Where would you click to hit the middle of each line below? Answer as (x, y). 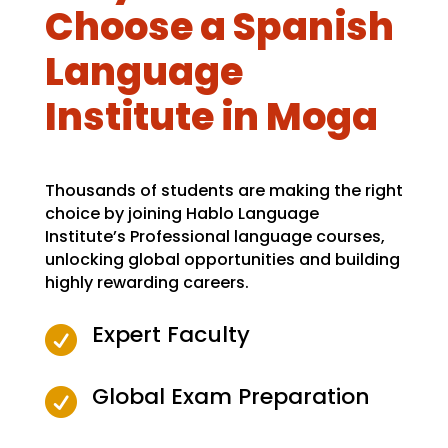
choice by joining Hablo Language (181, 213)
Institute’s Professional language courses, (214, 236)
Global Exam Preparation (230, 396)
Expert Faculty (170, 334)
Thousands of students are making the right (223, 190)
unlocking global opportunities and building (222, 259)
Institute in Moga (211, 116)
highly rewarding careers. (146, 282)
